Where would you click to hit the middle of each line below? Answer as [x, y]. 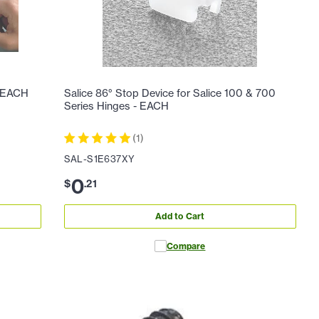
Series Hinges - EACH [116, 106]
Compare [186, 246]
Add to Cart [180, 216]
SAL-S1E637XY [99, 158]
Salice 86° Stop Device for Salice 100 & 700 [169, 94]
